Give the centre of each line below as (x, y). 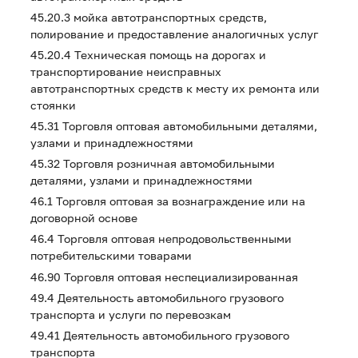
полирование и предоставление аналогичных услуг (174, 34)
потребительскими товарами (111, 255)
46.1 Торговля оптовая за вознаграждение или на (168, 201)
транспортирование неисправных (126, 72)
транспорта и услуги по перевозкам (131, 314)
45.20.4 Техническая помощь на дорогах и (148, 55)
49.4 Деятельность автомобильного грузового (157, 298)
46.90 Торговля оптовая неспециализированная (164, 277)
